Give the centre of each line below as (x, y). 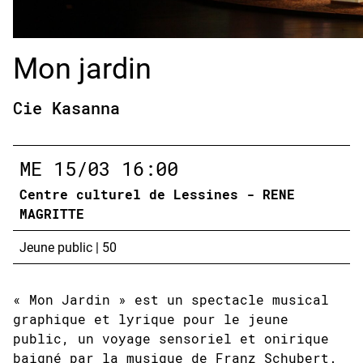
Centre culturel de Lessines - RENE (157, 194)
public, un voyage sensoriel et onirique (171, 339)
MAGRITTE (52, 214)
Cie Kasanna (66, 108)
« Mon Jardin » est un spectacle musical (171, 300)
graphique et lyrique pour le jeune (151, 319)
